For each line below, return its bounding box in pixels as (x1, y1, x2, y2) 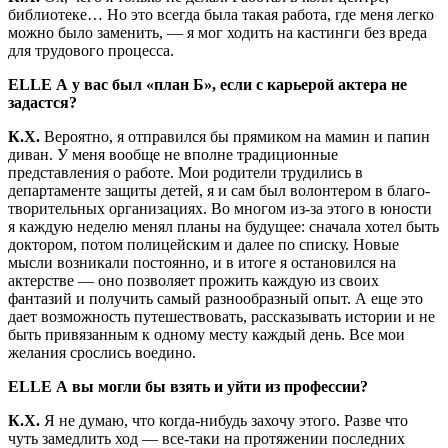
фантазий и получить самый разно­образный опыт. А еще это (8, 290, 423, 308)
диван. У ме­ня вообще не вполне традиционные (8, 146, 338, 164)
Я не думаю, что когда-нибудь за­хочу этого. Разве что (44, 412, 408, 430)
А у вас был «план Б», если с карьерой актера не (56, 76, 407, 94)
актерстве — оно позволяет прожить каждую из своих (8, 272, 379, 290)
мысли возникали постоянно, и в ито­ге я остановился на (8, 254, 396, 272)
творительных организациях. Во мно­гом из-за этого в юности (8, 200, 432, 218)
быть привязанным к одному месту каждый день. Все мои (8, 326, 405, 344)
